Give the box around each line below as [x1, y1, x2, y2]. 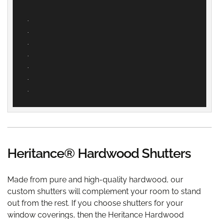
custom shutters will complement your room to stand [7, 187, 201, 196]
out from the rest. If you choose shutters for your [7, 198, 183, 208]
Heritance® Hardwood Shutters [7, 146, 191, 161]
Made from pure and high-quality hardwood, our [7, 175, 183, 184]
